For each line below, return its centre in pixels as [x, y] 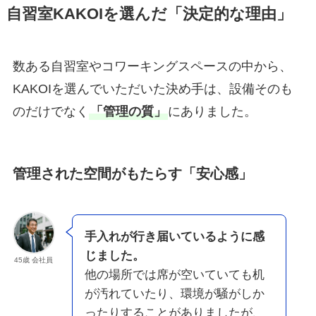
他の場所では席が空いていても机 [174, 274]
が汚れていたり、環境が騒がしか [174, 293]
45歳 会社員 [34, 260]
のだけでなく [50, 112]
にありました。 [212, 112]
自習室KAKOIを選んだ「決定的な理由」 [149, 14]
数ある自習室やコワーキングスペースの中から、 [152, 67]
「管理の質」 [128, 112]
